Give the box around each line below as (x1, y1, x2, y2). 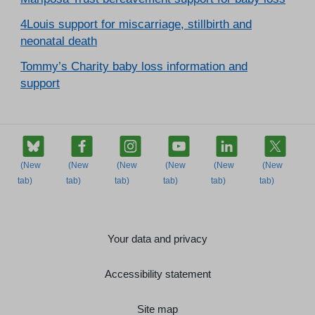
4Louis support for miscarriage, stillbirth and (20, 18, 252, 31)
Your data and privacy (108, 232, 207, 245)
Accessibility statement (104, 267, 211, 280)
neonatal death (20, 34, 97, 48)
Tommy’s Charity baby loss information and (20, 60, 247, 73)
